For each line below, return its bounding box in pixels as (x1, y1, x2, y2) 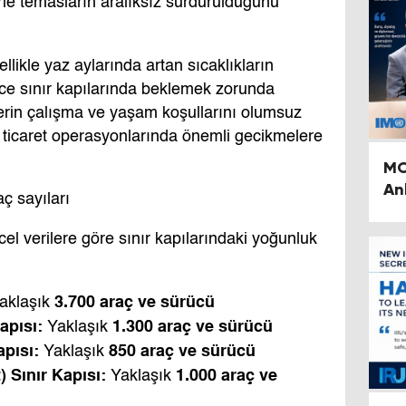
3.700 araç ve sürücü (54, 292, 215, 312)
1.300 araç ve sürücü (112, 316, 273, 336)
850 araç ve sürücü (109, 341, 256, 361)
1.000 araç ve (176, 365, 277, 385)
